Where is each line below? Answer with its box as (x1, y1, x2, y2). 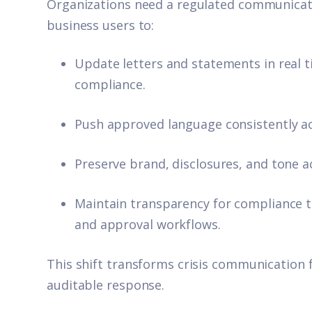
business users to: (47, 16, 155, 33)
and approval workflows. (75, 215, 221, 233)
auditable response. (47, 276, 165, 293)
